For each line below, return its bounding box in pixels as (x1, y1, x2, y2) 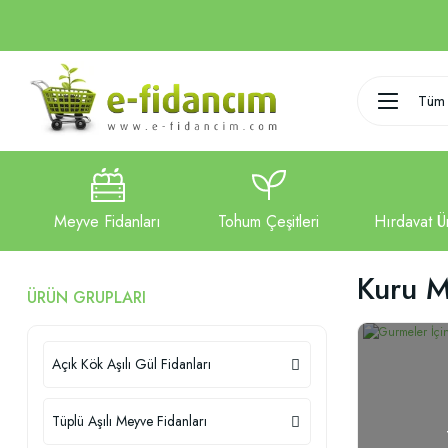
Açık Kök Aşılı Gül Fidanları (52, 354, 211, 374)
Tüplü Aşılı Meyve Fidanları (52, 411, 207, 431)
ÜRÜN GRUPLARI (27, 286, 146, 309)
